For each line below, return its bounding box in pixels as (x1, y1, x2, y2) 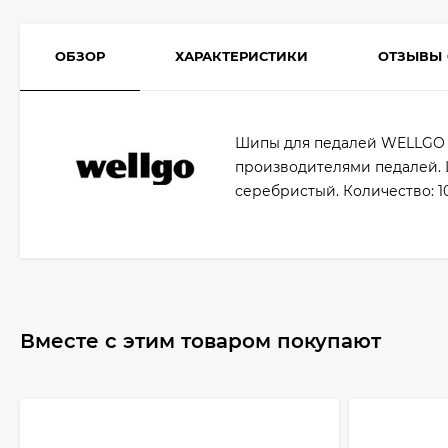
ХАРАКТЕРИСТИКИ (175, 48, 308, 64)
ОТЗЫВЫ (378, 48, 442, 64)
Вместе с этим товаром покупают (20, 329, 381, 353)
